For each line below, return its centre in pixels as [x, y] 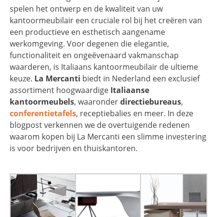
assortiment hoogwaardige [60, 90]
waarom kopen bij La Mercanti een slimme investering [108, 137]
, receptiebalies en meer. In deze [135, 113]
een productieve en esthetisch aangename [87, 32]
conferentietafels [43, 113]
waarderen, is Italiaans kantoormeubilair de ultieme [104, 67]
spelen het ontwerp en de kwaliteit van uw [86, 9]
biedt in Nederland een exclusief [140, 78]
